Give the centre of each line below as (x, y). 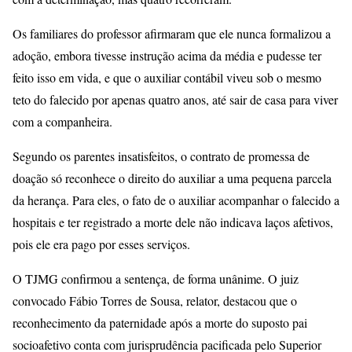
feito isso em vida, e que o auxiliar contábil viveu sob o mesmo (167, 77)
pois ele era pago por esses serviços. (101, 244)
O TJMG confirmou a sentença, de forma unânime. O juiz (156, 278)
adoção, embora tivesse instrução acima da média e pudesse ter (167, 55)
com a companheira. (62, 121)
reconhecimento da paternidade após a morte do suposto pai (160, 322)
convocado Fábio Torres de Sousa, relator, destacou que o (155, 300)
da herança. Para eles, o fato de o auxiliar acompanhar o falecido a (176, 200)
